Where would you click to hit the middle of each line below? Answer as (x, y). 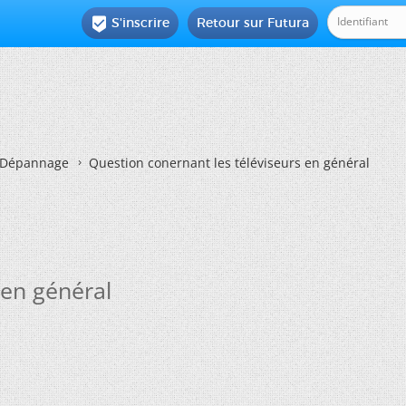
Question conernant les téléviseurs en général (229, 163)
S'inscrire (141, 23)
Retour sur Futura (253, 23)
